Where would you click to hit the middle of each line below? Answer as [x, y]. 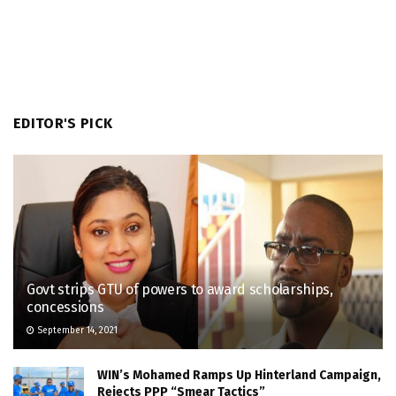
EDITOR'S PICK [63, 123]
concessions [65, 307]
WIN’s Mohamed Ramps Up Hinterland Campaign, [239, 375]
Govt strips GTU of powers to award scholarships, [180, 289]
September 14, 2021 [76, 330]
